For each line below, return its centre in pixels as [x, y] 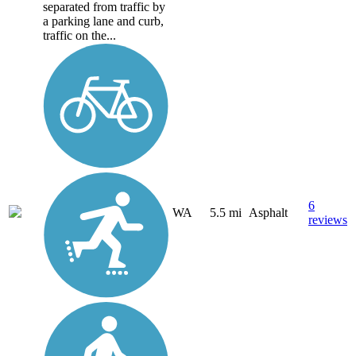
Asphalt [268, 213]
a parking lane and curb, [103, 21]
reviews [328, 220]
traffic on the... [79, 35]
